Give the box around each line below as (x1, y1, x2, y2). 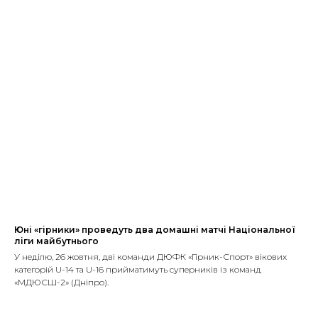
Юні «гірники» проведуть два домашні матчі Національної (14, 224, 295, 235)
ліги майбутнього (14, 235, 99, 246)
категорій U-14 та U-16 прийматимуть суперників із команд (14, 263, 261, 275)
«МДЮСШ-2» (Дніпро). (14, 276, 109, 287)
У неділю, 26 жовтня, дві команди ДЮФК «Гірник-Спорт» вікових (14, 251, 287, 262)
